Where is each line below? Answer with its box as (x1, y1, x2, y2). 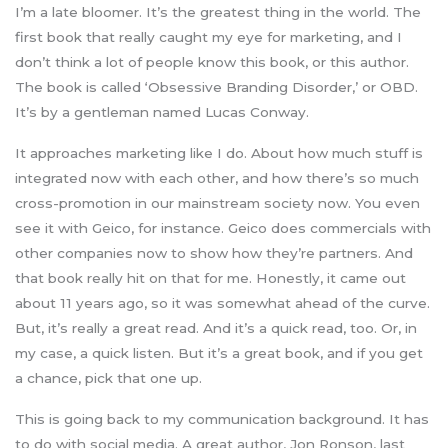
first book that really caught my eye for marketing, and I (15, 28, 402, 45)
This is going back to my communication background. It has (15, 411, 429, 428)
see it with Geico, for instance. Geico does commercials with (15, 220, 431, 237)
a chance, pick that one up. (15, 370, 202, 387)
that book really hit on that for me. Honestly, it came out (15, 270, 406, 287)
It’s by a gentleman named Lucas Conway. (15, 103, 309, 120)
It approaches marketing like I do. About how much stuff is (15, 145, 423, 162)
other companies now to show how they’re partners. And (15, 245, 413, 262)
